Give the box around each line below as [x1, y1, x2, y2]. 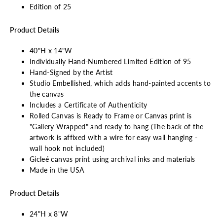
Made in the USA [30, 165, 84, 174]
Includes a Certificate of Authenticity [30, 100, 147, 109]
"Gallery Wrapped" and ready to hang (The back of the [30, 122, 204, 131]
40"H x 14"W [30, 46, 73, 55]
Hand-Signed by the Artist [30, 68, 113, 76]
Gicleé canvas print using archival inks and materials [30, 154, 195, 163]
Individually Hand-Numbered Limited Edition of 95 [30, 57, 191, 66]
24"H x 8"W [30, 209, 69, 218]
